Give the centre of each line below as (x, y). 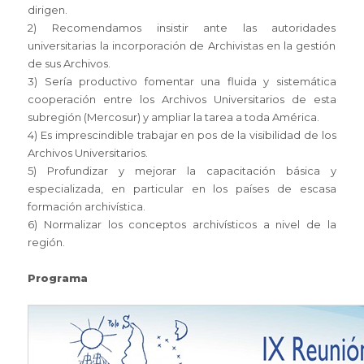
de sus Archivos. (69, 64)
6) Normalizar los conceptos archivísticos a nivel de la (182, 225)
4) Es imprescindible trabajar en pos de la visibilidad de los (182, 135)
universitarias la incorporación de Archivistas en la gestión (182, 46)
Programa (58, 278)
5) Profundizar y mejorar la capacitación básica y (182, 171)
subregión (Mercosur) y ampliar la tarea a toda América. (174, 117)
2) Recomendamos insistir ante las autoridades (182, 28)
